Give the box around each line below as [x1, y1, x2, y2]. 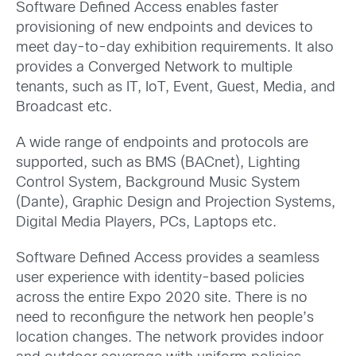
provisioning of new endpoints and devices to [16, 21, 313, 35]
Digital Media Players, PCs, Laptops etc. [16, 216, 277, 230]
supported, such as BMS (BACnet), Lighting [16, 157, 300, 171]
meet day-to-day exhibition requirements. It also [16, 41, 334, 55]
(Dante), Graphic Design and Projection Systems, [16, 196, 335, 211]
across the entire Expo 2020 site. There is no [16, 292, 308, 306]
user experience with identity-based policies [16, 272, 304, 286]
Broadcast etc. [16, 100, 112, 114]
